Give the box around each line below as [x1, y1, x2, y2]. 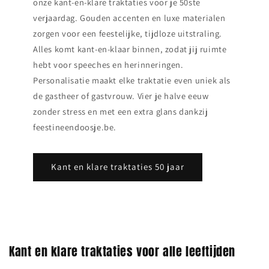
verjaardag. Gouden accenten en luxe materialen [33, 11, 226, 23]
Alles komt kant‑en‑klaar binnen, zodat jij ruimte [33, 43, 227, 55]
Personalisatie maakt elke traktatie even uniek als [33, 74, 231, 86]
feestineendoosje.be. [33, 121, 116, 133]
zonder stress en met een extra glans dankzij [33, 105, 208, 117]
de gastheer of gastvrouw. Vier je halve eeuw [33, 89, 209, 101]
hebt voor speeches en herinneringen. [33, 58, 184, 70]
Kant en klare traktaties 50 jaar [51, 161, 184, 173]
